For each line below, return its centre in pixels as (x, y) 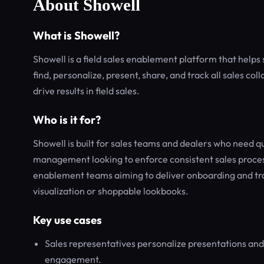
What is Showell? (76, 35)
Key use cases (67, 220)
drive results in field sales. (86, 91)
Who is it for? (67, 120)
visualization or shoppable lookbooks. (111, 191)
